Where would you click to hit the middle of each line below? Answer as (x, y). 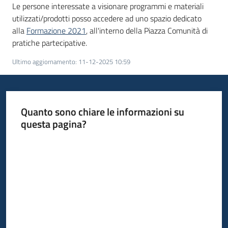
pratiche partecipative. (50, 43)
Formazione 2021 (56, 31)
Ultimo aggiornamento (44, 62)
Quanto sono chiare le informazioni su (102, 111)
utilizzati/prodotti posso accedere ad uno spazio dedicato (107, 18)
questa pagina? (53, 124)
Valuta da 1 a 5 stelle (51, 142)
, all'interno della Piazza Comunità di (147, 31)
